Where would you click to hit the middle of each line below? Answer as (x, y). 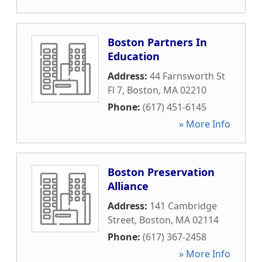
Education (134, 56)
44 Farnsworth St (187, 76)
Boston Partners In (157, 42)
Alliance (128, 186)
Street (121, 220)
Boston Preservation (161, 172)
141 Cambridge (183, 206)
